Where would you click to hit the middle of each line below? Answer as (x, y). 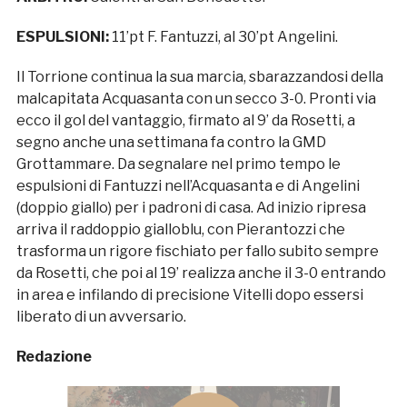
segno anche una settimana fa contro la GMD (171, 142)
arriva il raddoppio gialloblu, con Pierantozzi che (180, 229)
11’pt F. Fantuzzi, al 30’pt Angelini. (223, 36)
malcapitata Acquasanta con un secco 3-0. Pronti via (196, 98)
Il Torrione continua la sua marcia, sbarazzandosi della (199, 76)
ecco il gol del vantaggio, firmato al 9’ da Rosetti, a (185, 120)
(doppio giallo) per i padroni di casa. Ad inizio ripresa (191, 207)
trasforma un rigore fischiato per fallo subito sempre (197, 251)
